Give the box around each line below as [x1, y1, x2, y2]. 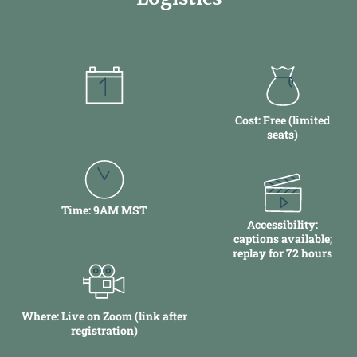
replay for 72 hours [233, 245, 333, 261]
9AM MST [92, 202, 147, 218]
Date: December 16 [57, 112, 151, 127]
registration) [70, 322, 138, 338]
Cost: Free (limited [235, 112, 331, 127]
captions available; [233, 230, 332, 246]
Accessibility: [247, 216, 319, 232]
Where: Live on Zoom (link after [21, 308, 187, 324]
